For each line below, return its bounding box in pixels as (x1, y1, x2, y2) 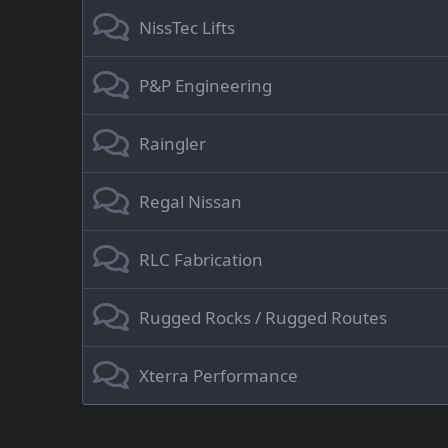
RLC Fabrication (139, 248, 263, 271)
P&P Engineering (139, 74, 272, 97)
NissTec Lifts (139, 16, 235, 39)
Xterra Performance (139, 364, 298, 387)
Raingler (139, 132, 206, 155)
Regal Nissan (139, 190, 242, 213)
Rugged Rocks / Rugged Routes (139, 306, 387, 329)
